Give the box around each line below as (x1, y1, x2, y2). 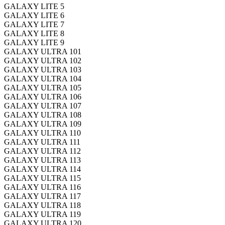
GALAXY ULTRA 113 (4, 155, 81, 164)
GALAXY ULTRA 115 (4, 173, 81, 182)
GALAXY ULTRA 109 (4, 119, 81, 128)
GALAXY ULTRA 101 (4, 47, 81, 56)
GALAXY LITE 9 (4, 38, 64, 47)
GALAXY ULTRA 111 (4, 137, 80, 146)
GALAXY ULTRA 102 (4, 56, 81, 65)
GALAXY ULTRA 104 (4, 74, 81, 83)
